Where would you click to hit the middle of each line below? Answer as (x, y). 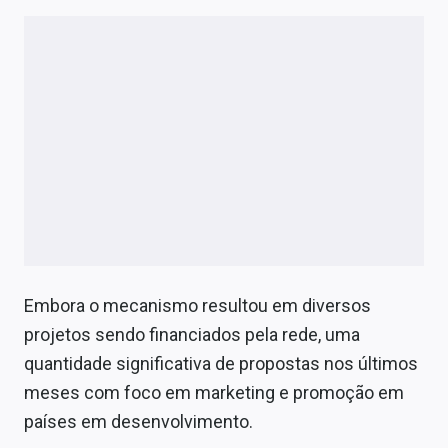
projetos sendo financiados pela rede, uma (192, 334)
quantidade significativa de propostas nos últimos (221, 363)
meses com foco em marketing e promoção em (214, 392)
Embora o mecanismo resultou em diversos (197, 305)
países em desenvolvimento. (138, 421)
